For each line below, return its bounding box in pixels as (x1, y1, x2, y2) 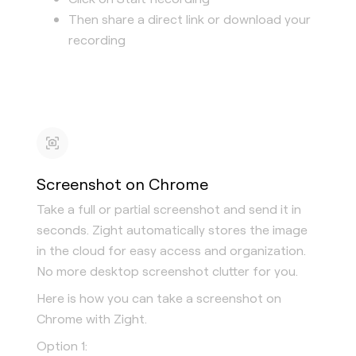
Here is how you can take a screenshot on (37, 289, 281, 306)
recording (68, 31, 126, 48)
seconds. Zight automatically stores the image (37, 221, 308, 238)
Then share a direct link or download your (68, 10, 311, 27)
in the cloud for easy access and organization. (37, 242, 306, 258)
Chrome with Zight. (37, 310, 147, 327)
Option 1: (37, 337, 87, 354)
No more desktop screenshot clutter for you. (37, 262, 298, 279)
